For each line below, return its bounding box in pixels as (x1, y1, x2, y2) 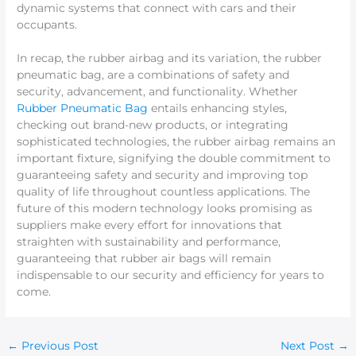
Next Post (280, 339, 338, 353)
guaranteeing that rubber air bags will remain (17, 252, 272, 265)
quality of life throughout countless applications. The (17, 185, 311, 199)
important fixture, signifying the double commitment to (17, 152, 331, 165)
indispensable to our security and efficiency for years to (17, 269, 325, 282)
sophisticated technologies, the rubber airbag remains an (17, 135, 336, 149)
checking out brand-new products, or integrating (17, 118, 289, 132)
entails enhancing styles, (148, 102, 288, 115)
